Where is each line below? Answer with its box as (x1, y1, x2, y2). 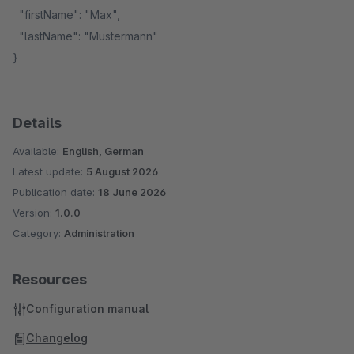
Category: (13, 227, 64, 239)
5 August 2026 (86, 165, 158, 178)
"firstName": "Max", (13, 8, 120, 21)
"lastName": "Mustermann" (13, 29, 158, 43)
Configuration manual (26, 302, 149, 315)
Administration (64, 227, 134, 239)
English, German (62, 145, 144, 157)
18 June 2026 (98, 186, 166, 198)
